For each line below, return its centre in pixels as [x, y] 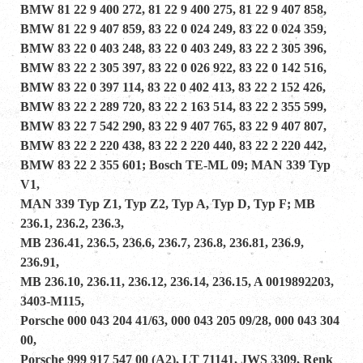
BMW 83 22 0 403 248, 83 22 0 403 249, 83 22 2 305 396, [175, 48]
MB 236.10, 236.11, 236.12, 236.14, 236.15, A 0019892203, [177, 281]
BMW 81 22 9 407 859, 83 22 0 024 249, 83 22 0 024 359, [175, 28]
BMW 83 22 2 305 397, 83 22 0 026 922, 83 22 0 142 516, [173, 67]
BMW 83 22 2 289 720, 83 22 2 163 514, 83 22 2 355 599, [175, 106]
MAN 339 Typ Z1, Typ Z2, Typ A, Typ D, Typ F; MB [168, 203]
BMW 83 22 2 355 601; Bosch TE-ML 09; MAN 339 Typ [175, 164]
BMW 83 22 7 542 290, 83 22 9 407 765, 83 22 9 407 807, [175, 126]
